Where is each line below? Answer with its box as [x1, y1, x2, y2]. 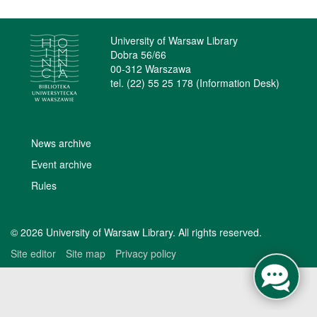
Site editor [11, 246, 56, 260]
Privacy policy [115, 246, 176, 260]
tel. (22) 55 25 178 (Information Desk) [110, 75, 279, 90]
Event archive [31, 156, 92, 171]
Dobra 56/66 [110, 47, 166, 62]
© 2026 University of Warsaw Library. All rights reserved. [11, 224, 262, 239]
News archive [31, 135, 91, 150]
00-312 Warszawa [110, 61, 191, 76]
